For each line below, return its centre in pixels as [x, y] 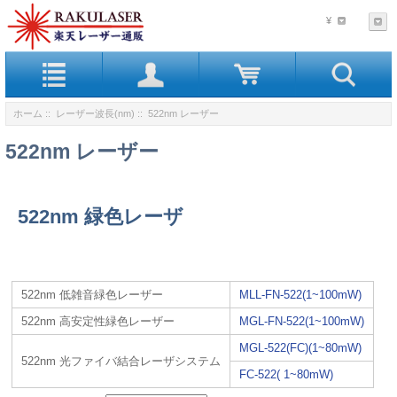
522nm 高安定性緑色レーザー [98, 321]
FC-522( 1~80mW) [287, 374]
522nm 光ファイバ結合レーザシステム [121, 361]
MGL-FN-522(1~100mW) [302, 321]
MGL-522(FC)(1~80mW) [301, 347]
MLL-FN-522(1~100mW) [301, 294]
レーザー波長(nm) [95, 113]
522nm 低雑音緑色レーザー [93, 294]
